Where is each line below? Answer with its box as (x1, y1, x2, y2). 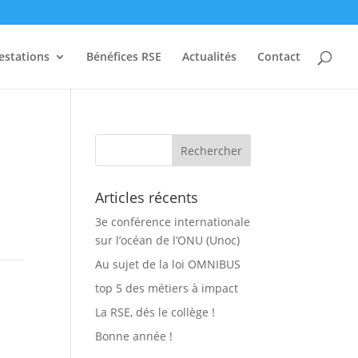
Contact (257, 49, 300, 64)
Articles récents (95, 188, 199, 207)
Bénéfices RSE (86, 49, 161, 64)
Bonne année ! (95, 328, 173, 344)
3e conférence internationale (95, 214, 251, 229)
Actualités (182, 49, 237, 64)
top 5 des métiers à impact (95, 280, 239, 296)
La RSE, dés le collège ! (95, 304, 216, 320)
